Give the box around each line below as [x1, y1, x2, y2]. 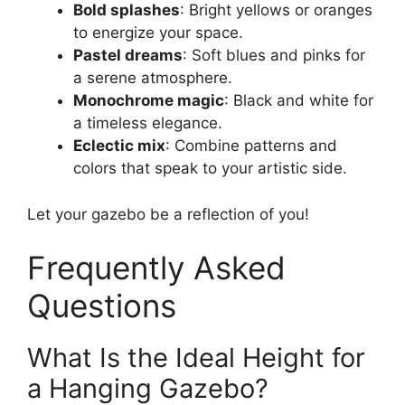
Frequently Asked [27, 249, 286, 287]
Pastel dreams [73, 46, 183, 65]
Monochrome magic [73, 91, 224, 110]
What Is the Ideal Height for [27, 342, 365, 374]
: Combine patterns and [165, 137, 337, 155]
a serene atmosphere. [73, 69, 232, 88]
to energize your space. [73, 24, 243, 42]
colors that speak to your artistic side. [73, 159, 347, 178]
